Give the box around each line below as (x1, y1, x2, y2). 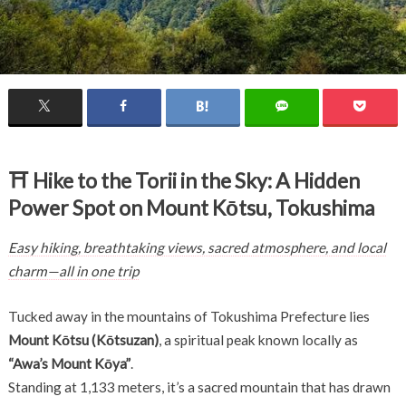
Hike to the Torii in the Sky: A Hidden (32, 168, 360, 194)
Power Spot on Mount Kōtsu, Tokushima (7, 195, 375, 221)
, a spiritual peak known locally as (158, 332, 358, 349)
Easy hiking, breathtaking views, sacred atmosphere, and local (7, 238, 386, 256)
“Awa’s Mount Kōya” (7, 355, 130, 372)
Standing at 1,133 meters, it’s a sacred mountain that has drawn (7, 379, 391, 396)
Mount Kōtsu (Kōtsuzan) (7, 332, 159, 349)
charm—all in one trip (7, 262, 139, 279)
